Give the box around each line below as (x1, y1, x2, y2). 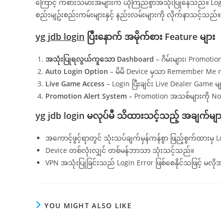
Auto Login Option (45, 67, 108, 76)
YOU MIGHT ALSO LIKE (44, 201, 132, 211)
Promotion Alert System (45, 91, 127, 101)
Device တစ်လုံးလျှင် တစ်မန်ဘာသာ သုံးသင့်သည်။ (45, 146, 194, 155)
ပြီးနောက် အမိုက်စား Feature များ (84, 31, 215, 43)
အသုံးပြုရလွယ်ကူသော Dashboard (45, 54, 154, 64)
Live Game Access (45, 79, 105, 89)
